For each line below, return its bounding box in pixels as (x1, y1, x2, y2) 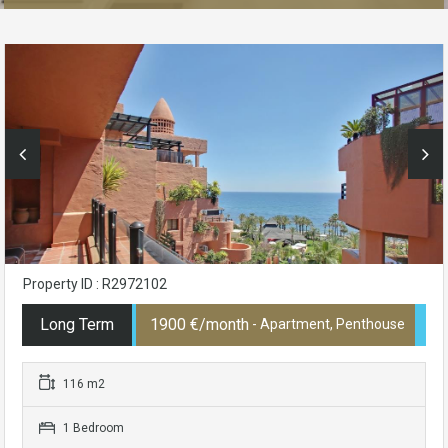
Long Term (40, 315, 114, 335)
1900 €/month (150, 315, 249, 335)
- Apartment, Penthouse (249, 316, 405, 333)
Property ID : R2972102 (23, 276, 167, 293)
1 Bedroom (60, 421, 124, 436)
